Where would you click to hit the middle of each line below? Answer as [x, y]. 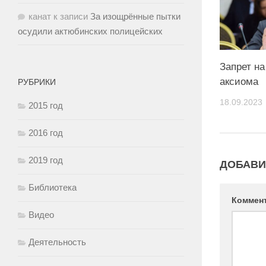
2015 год [46, 105]
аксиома [239, 81]
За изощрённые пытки [135, 16]
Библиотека [53, 187]
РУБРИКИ [37, 82]
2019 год [46, 160]
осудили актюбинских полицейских [90, 31]
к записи [71, 16]
